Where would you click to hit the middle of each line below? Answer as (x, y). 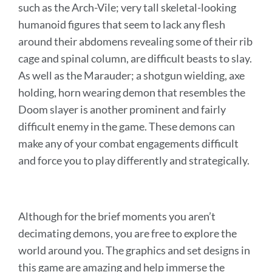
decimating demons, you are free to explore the (127, 233)
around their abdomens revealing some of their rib (135, 42)
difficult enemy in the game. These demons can (127, 127)
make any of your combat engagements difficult (128, 144)
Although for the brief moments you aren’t (117, 216)
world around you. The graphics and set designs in (134, 250)
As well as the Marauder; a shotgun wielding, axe (131, 76)
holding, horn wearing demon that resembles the (132, 93)
